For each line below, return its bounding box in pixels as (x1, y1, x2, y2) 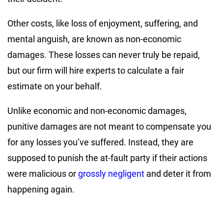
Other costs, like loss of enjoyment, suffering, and (7, 18, 198, 29)
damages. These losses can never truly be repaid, (7, 50, 200, 60)
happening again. (7, 184, 75, 195)
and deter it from (144, 168, 211, 179)
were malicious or (7, 168, 76, 179)
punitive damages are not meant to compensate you (7, 121, 211, 132)
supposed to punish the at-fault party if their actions (7, 153, 207, 164)
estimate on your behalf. (7, 81, 102, 92)
